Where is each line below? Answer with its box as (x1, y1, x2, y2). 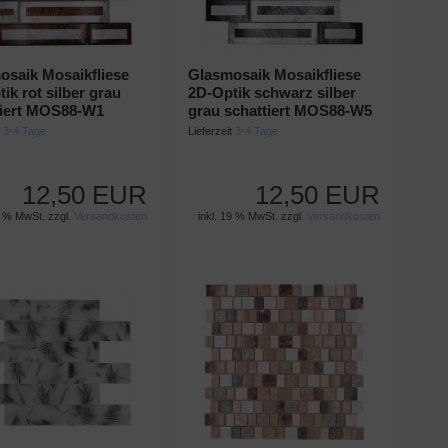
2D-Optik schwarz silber (188, 84, 357, 101)
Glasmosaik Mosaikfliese (188, 66, 362, 83)
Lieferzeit (188, 125, 236, 137)
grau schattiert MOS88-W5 (188, 102, 373, 119)
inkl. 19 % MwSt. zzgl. (197, 210, 307, 222)
